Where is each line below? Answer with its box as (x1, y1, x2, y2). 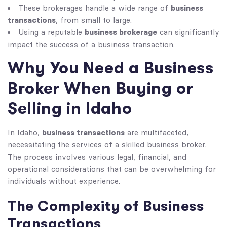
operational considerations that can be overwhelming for (8, 165, 216, 174)
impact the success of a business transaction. (8, 40, 175, 49)
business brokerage (85, 27, 157, 37)
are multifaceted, (125, 128, 188, 137)
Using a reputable (18, 28, 85, 37)
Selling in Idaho (8, 99, 132, 118)
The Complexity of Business (8, 198, 204, 214)
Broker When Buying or (8, 79, 194, 98)
